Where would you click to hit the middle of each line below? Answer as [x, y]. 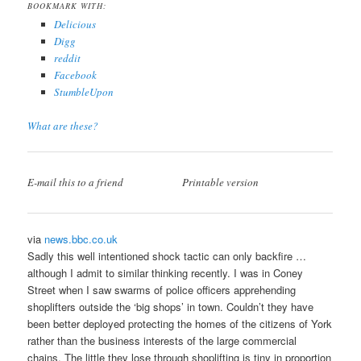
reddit [67, 58]
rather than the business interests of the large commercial [162, 341]
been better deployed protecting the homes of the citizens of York [180, 324]
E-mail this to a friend [76, 183]
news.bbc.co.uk [81, 239]
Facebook [75, 75]
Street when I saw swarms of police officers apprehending [162, 290]
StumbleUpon [83, 92]
